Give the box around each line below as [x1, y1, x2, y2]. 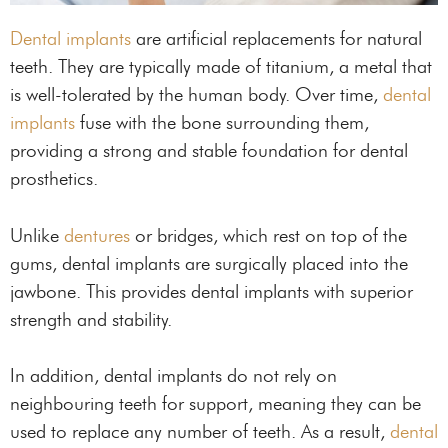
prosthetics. [10, 167, 98, 191]
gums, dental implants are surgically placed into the [10, 251, 408, 275]
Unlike [10, 223, 64, 247]
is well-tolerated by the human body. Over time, [10, 83, 383, 107]
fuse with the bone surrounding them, [75, 111, 369, 135]
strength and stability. [10, 307, 172, 331]
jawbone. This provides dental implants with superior [10, 279, 413, 303]
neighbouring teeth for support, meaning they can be [10, 392, 421, 416]
